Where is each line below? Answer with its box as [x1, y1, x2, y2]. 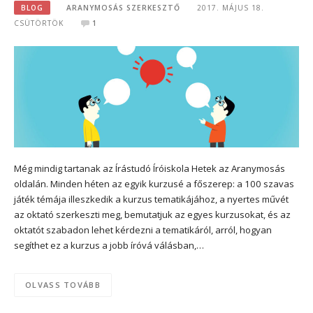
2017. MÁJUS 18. [196, 2, 264, 13]
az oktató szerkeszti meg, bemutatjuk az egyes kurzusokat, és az [14, 208, 291, 221]
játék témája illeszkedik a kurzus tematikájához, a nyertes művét [14, 192, 289, 205]
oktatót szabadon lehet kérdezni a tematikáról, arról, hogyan [14, 223, 272, 236]
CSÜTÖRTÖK [14, 17, 64, 28]
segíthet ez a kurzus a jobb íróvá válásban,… [14, 238, 204, 252]
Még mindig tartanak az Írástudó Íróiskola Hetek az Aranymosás [14, 161, 285, 175]
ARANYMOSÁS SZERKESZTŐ [66, 2, 181, 13]
